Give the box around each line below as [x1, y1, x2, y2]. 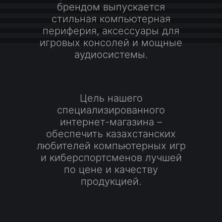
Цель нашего [79, 92, 143, 104]
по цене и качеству [64, 164, 158, 175]
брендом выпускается [57, 1, 165, 13]
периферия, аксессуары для [43, 25, 179, 37]
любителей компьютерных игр [36, 140, 186, 152]
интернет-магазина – [60, 116, 162, 128]
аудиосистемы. [74, 49, 148, 60]
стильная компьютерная [52, 13, 170, 25]
